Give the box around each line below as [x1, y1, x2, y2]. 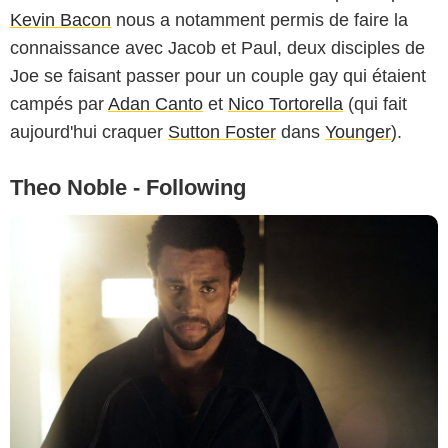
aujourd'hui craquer [10, 122, 168, 143]
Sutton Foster [168, 122, 276, 143]
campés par [10, 94, 108, 115]
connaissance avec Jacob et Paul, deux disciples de [10, 38, 425, 59]
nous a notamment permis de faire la [111, 10, 408, 31]
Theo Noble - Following [10, 175, 246, 201]
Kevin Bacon [10, 10, 111, 31]
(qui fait [343, 94, 407, 115]
